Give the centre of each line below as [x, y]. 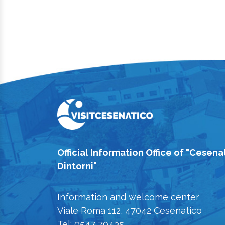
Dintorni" [77, 166]
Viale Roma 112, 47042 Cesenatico [130, 211]
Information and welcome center [128, 197]
